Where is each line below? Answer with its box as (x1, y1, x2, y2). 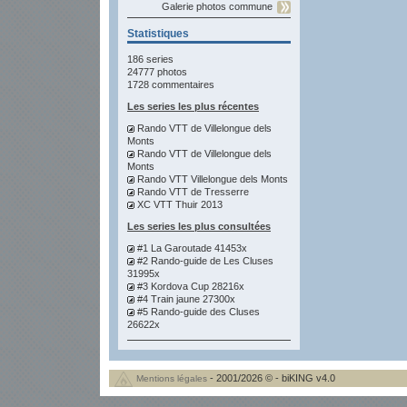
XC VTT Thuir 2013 (137, 199, 223, 210)
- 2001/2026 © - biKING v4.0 (207, 372, 335, 383)
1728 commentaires (127, 79, 214, 90)
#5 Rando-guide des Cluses (137, 306, 260, 317)
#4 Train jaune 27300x (137, 293, 235, 304)
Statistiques (127, 27, 189, 40)
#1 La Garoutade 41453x (137, 243, 247, 253)
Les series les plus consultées (127, 221, 271, 232)
